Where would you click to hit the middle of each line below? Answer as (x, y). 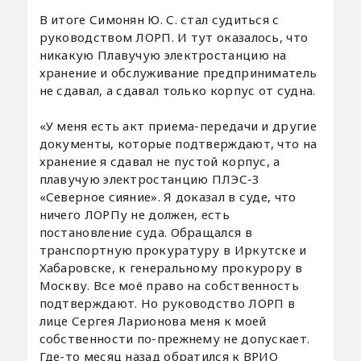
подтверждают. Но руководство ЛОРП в (167, 303)
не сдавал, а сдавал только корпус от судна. (177, 90)
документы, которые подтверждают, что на (178, 143)
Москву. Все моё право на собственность (169, 285)
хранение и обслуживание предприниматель (178, 72)
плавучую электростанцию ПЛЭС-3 (149, 178)
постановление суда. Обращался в (145, 232)
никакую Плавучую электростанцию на (163, 54)
